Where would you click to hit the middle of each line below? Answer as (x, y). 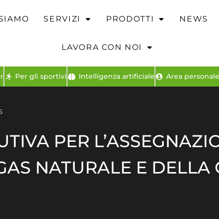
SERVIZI (62, 19)
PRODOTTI (130, 19)
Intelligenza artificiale (116, 76)
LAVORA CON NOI (102, 47)
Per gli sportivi (41, 76)
